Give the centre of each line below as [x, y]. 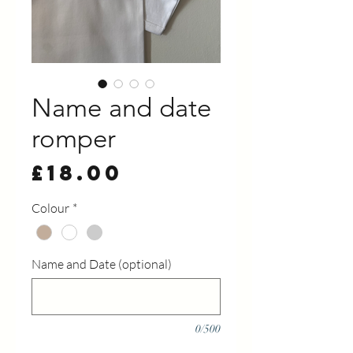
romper [74, 139]
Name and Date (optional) [102, 264]
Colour [50, 208]
